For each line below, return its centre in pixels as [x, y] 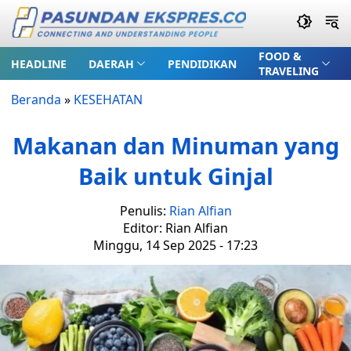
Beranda [36, 100]
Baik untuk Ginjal [175, 176]
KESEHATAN [108, 100]
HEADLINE [39, 63]
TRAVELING [288, 71]
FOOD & [280, 56]
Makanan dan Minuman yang [175, 145]
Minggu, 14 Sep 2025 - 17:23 [175, 245]
